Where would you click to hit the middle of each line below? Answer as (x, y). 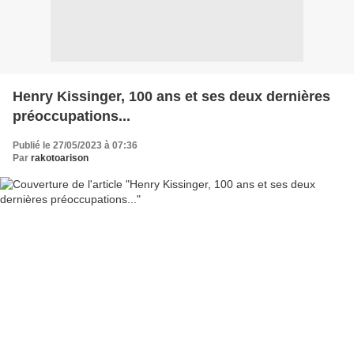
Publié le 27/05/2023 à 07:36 (75, 145)
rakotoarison (60, 158)
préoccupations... (72, 116)
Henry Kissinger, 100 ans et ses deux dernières (171, 96)
